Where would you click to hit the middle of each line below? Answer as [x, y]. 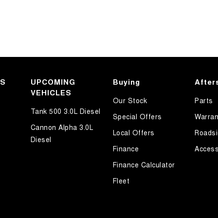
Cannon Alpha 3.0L [62, 127]
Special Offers [137, 116]
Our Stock [130, 100]
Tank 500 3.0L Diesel [65, 111]
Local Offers [134, 132]
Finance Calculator [144, 164]
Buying [126, 82]
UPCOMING [53, 82]
